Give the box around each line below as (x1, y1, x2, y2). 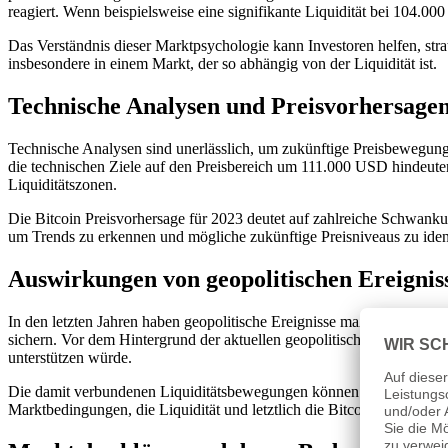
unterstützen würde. (8, 348, 132, 366)
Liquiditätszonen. (8, 175, 117, 193)
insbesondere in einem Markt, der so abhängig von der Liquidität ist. (8, 55, 437, 73)
